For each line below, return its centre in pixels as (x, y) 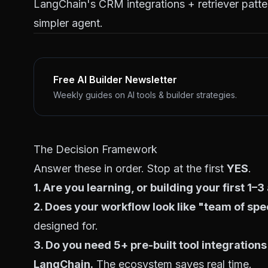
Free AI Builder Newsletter (115, 80)
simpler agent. (68, 23)
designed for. (66, 226)
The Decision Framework (95, 149)
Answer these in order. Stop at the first (130, 168)
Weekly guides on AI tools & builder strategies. (145, 95)
